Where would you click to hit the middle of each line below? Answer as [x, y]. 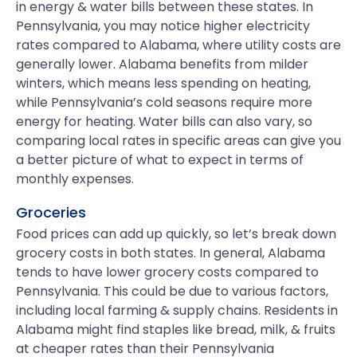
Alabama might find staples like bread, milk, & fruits [176, 330]
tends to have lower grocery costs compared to [167, 272]
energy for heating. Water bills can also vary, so [164, 122]
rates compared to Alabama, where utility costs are [178, 45]
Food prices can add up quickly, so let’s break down [176, 234]
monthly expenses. [75, 179]
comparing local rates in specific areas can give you [178, 141]
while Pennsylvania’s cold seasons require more [164, 102]
